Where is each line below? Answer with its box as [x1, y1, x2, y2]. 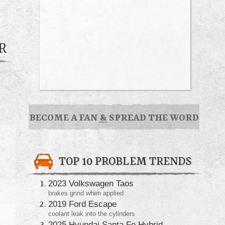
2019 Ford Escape [48, 198, 117, 209]
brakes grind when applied [48, 189, 124, 197]
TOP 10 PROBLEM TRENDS [59, 155, 191, 168]
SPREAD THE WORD [106, 113, 199, 124]
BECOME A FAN [29, 113, 100, 124]
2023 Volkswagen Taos [48, 178, 134, 188]
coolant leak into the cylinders [48, 209, 135, 217]
